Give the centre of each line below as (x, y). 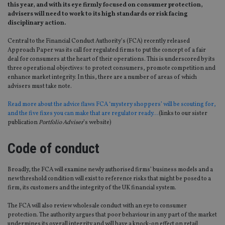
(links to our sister (183, 114)
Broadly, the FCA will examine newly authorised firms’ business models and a (110, 170)
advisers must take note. (40, 87)
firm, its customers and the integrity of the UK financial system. (92, 188)
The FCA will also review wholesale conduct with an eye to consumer (97, 206)
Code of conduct (53, 149)
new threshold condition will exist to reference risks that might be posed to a (109, 179)
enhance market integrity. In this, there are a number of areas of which (102, 78)
